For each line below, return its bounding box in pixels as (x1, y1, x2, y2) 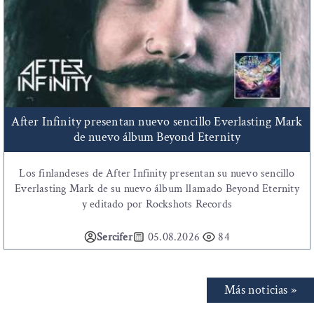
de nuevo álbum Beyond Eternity (73, 129, 241, 146)
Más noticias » (224, 282, 296, 299)
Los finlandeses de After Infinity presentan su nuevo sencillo (19, 166, 295, 182)
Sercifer (97, 230, 132, 245)
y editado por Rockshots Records (81, 197, 233, 212)
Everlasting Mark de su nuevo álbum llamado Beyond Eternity (15, 182, 299, 197)
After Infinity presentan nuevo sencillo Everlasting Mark (11, 114, 303, 130)
